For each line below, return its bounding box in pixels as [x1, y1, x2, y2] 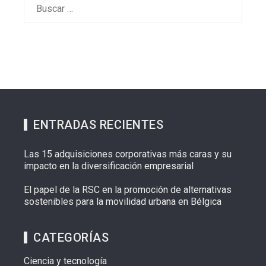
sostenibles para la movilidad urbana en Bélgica [24, 196, 221, 208]
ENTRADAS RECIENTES [33, 118, 163, 132]
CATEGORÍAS [33, 230, 109, 245]
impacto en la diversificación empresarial [24, 160, 194, 172]
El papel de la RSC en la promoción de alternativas [24, 184, 232, 196]
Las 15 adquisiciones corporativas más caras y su [24, 148, 232, 160]
